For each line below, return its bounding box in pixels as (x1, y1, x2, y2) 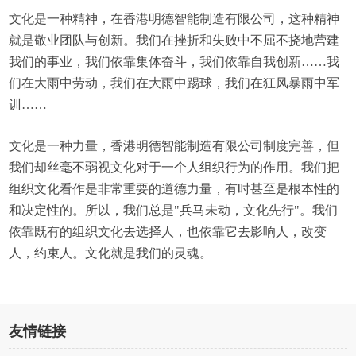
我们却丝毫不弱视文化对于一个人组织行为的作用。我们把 (9, 161, 340, 174)
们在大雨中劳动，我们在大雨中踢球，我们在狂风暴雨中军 (9, 76, 340, 90)
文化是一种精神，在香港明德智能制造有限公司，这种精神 (9, 12, 340, 25)
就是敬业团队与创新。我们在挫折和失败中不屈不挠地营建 (9, 33, 340, 47)
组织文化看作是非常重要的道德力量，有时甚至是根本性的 (9, 182, 340, 195)
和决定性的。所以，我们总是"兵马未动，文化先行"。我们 (9, 203, 339, 217)
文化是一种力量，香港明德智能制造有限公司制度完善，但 (9, 139, 340, 153)
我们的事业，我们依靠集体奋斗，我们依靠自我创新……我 (9, 55, 340, 68)
